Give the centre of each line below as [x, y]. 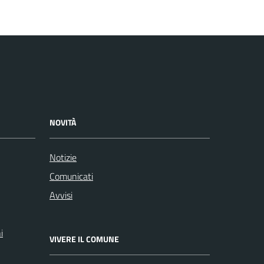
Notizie [63, 157]
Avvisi [61, 195]
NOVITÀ [63, 122]
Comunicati [71, 176]
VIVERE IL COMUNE [84, 239]
